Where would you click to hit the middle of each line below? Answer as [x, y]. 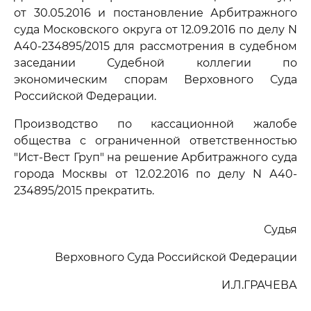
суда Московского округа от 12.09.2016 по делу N [155, 30]
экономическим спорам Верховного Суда [155, 79]
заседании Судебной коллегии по [155, 63]
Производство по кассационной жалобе [155, 124]
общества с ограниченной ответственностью [155, 141]
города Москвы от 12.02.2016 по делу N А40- [155, 174]
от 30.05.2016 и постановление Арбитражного [155, 13]
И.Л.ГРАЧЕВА [259, 285]
